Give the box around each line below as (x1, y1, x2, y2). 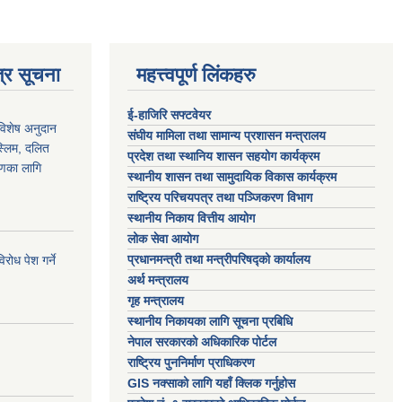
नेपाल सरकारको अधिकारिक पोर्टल (127, 334, 276, 349)
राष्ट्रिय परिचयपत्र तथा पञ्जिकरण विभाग (127, 189, 316, 205)
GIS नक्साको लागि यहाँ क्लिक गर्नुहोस (127, 375, 295, 390)
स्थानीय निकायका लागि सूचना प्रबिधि (127, 313, 293, 328)
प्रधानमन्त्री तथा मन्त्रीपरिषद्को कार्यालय (127, 251, 314, 267)
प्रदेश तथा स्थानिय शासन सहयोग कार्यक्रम (127, 148, 323, 163)
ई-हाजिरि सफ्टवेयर (127, 107, 214, 122)
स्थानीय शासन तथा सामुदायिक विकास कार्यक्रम (127, 169, 336, 184)
